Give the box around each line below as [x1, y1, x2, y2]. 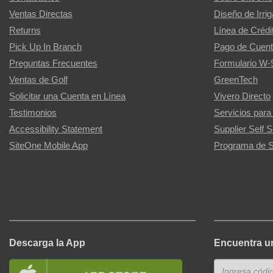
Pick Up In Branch [9, 42, 82, 52]
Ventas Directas [9, 9, 73, 19]
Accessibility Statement [9, 124, 102, 135]
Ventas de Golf [9, 75, 68, 85]
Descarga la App [9, 238, 85, 249]
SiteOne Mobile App [9, 141, 88, 151]
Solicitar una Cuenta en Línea [9, 91, 126, 102]
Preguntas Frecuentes [9, 58, 97, 69]
